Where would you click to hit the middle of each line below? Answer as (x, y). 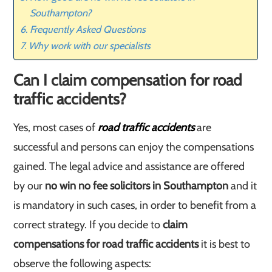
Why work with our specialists (89, 46)
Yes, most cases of (56, 127)
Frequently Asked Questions (87, 29)
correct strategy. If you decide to (88, 225)
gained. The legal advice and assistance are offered (129, 166)
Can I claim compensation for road (128, 80)
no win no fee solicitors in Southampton (136, 186)
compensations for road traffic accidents (106, 244)
